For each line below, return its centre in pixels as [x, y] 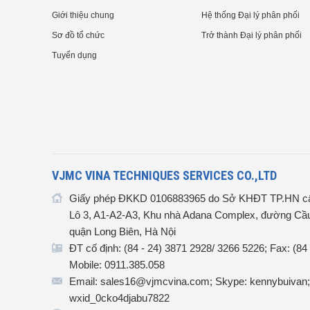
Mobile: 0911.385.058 [117, 265]
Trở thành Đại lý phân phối [252, 36]
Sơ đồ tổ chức [78, 36]
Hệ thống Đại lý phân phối [250, 16]
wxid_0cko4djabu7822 [119, 298]
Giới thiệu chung [83, 16]
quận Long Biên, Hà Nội [122, 232]
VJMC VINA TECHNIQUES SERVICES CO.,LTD [164, 176]
